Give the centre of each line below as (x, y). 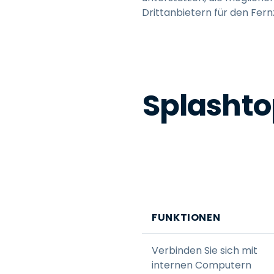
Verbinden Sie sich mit (205, 250)
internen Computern (202, 265)
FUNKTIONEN (186, 217)
